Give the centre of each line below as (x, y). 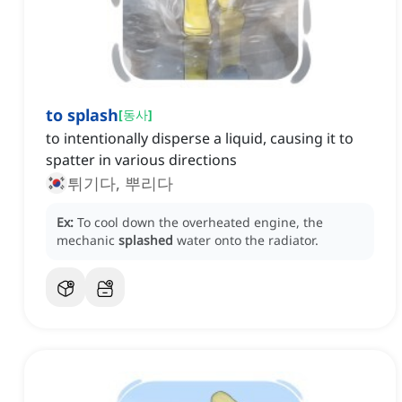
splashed (146, 240)
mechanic (87, 240)
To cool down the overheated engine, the (200, 223)
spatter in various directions (141, 160)
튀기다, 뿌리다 (120, 184)
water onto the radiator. (248, 240)
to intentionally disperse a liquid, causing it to (200, 139)
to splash (82, 115)
